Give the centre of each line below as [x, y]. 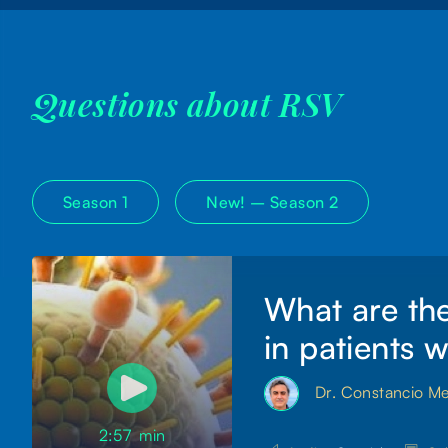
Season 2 [304, 202]
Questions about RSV [187, 104]
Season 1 [96, 202]
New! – [238, 202]
